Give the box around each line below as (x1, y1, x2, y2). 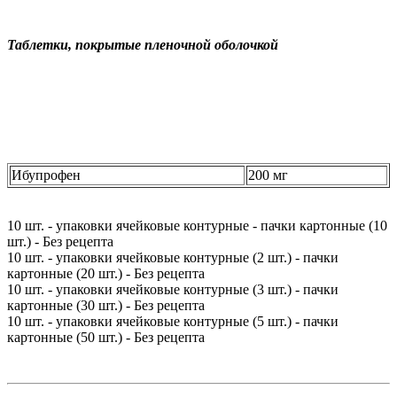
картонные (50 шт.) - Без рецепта (7, 330, 205, 346)
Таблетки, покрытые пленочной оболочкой (7, 37, 278, 53)
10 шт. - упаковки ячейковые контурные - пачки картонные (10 (7, 218, 387, 234)
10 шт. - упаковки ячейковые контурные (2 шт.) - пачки (7, 250, 339, 266)
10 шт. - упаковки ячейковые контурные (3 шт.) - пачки (7, 282, 339, 298)
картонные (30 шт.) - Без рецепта (7, 298, 205, 314)
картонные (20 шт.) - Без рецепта (7, 266, 205, 282)
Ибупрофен (12, 167, 81, 183)
